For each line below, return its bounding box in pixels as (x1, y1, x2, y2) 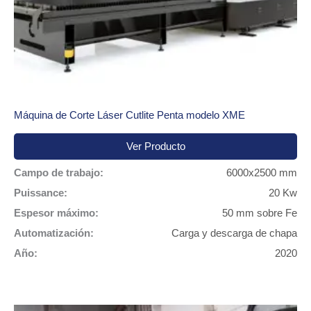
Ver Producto (126, 141, 185, 153)
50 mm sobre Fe (222, 208, 297, 219)
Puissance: (14, 187, 67, 199)
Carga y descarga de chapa (171, 228, 297, 239)
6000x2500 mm (226, 167, 297, 179)
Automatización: (14, 228, 94, 239)
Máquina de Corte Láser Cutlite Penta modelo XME (14, 109, 245, 121)
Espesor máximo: (14, 208, 99, 219)
